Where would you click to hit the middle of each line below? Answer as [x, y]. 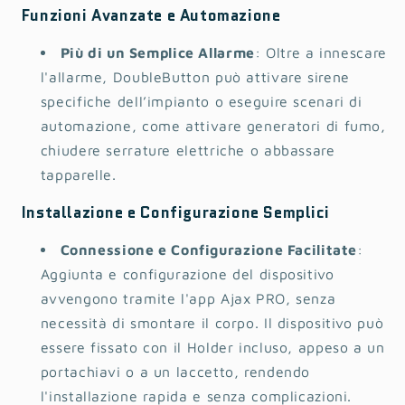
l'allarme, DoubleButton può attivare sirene [195, 77]
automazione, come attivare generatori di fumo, [213, 126]
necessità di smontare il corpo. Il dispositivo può [212, 323]
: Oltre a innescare [320, 53]
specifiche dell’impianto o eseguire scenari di [201, 102]
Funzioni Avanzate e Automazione [151, 16]
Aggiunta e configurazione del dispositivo [187, 274]
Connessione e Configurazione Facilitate [209, 250]
